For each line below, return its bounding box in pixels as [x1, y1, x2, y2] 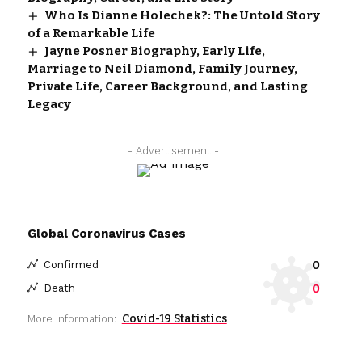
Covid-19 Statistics [121, 311, 227, 326]
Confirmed [43, 259, 99, 271]
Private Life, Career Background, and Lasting [27, 78, 308, 94]
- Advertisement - [128, 144, 220, 157]
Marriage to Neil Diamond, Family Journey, [27, 61, 297, 76]
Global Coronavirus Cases [27, 225, 186, 241]
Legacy [27, 96, 71, 112]
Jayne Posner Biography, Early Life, [44, 43, 265, 58]
